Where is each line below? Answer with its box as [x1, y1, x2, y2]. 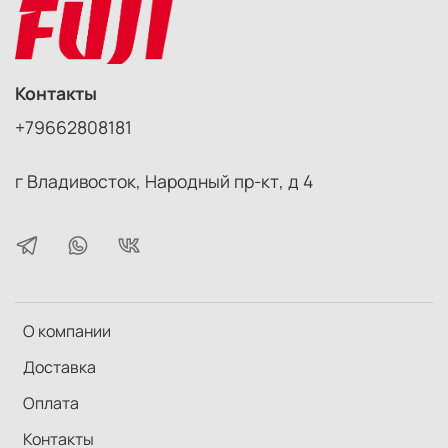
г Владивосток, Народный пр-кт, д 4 [15, 168, 313, 193]
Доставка [23, 355, 96, 378]
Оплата [23, 391, 79, 414]
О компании [23, 319, 111, 342]
